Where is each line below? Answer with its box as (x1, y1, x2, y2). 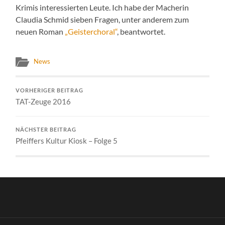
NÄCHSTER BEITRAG (16, 126, 77, 133)
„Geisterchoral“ (65, 26, 118, 36)
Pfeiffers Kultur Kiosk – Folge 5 (16, 136, 118, 145)
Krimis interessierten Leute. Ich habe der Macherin (16, 2, 189, 12)
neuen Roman (16, 26, 65, 36)
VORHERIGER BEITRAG (16, 87, 84, 93)
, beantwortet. (117, 26, 166, 36)
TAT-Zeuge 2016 (16, 96, 71, 106)
